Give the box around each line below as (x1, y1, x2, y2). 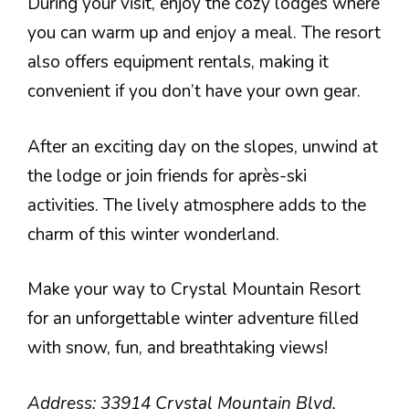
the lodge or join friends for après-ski (27, 163, 307, 188)
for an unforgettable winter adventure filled (27, 307, 359, 330)
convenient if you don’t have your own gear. (27, 79, 361, 103)
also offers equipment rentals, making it (27, 50, 329, 74)
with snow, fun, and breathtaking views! (27, 336, 328, 360)
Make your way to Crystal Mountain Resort (27, 278, 361, 301)
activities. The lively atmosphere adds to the (27, 193, 366, 217)
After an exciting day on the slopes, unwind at (27, 134, 378, 159)
